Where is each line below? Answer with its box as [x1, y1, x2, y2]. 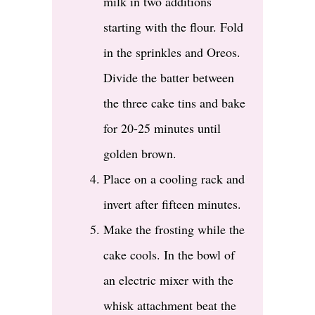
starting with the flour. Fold [103, 18, 243, 36]
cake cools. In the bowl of [103, 246, 235, 264]
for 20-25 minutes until [103, 120, 221, 137]
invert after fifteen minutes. [103, 195, 241, 213]
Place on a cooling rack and [103, 170, 245, 188]
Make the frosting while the [103, 221, 245, 238]
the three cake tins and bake [103, 94, 245, 112]
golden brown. [103, 145, 176, 162]
